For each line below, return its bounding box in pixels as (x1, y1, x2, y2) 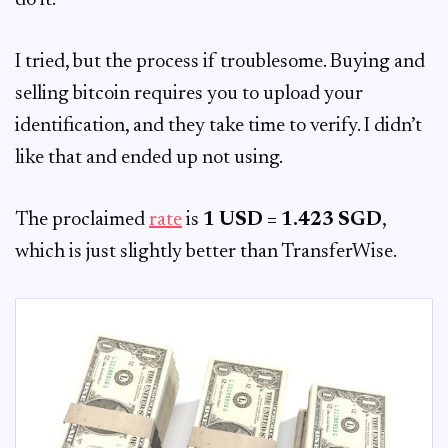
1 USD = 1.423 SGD (203, 210, 382, 230)
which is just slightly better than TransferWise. (15, 242, 397, 262)
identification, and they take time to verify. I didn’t (15, 116, 422, 136)
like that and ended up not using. (15, 148, 283, 168)
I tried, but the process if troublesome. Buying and (15, 52, 425, 72)
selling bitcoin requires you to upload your (15, 84, 363, 104)
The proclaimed (15, 210, 149, 230)
